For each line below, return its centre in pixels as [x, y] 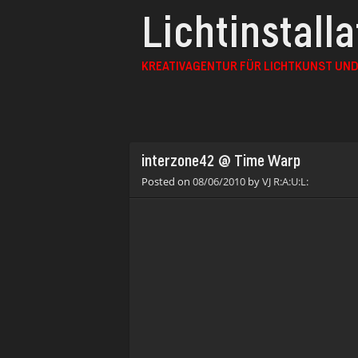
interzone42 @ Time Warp [221, 162]
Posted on [167, 181]
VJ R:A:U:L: [285, 181]
